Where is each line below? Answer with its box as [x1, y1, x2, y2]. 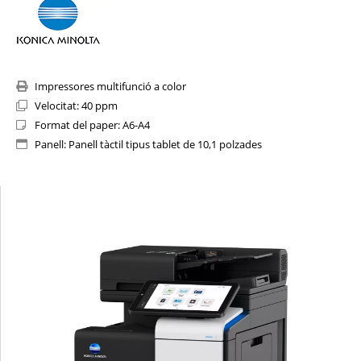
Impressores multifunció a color [34, 79, 186, 94]
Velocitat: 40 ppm [34, 98, 118, 114]
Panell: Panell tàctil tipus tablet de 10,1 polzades [34, 137, 262, 152]
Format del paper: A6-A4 [34, 118, 150, 133]
